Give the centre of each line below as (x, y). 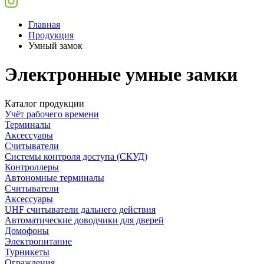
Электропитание (38, 241)
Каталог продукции (44, 103)
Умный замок (55, 46)
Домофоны (27, 230)
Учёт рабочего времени (52, 114)
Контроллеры (32, 167)
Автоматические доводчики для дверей (84, 220)
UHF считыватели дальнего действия (80, 209)
